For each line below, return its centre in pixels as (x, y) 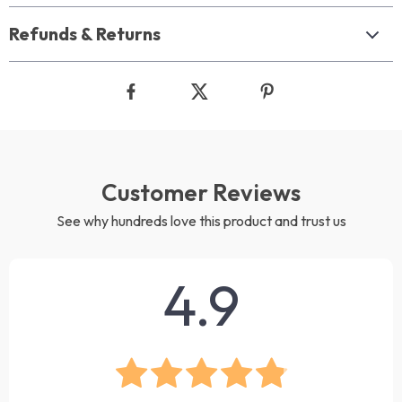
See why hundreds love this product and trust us (201, 221)
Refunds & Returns (85, 34)
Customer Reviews (201, 192)
